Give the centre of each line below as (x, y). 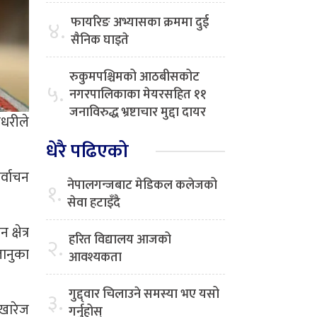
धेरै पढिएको (87, 151)
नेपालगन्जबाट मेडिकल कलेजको (142, 186)
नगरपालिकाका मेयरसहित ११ (138, 95)
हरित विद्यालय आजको (120, 240)
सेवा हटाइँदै (94, 203)
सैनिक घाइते (100, 41)
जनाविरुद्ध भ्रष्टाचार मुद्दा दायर (138, 113)
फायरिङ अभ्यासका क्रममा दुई (140, 23)
